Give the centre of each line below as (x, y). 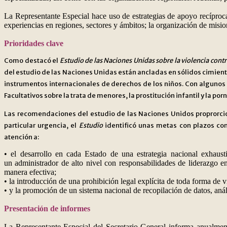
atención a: (22, 137)
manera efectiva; (30, 172)
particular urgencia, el (42, 126)
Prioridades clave (34, 44)
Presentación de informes (47, 209)
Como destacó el (32, 61)
